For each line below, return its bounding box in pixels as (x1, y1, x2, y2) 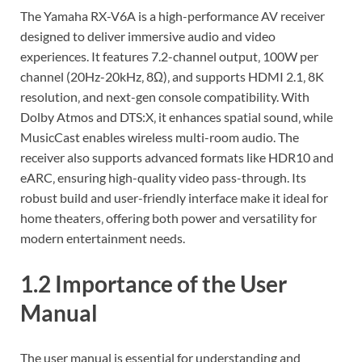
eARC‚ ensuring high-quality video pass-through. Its (20, 170, 306, 186)
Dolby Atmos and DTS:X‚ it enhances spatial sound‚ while (20, 109, 333, 125)
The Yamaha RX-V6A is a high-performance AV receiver (20, 8, 325, 24)
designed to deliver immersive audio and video (20, 28, 276, 44)
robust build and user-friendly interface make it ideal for (20, 190, 328, 206)
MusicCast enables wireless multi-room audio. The (20, 129, 299, 145)
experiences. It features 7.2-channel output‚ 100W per (20, 48, 318, 65)
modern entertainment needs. (20, 230, 185, 246)
